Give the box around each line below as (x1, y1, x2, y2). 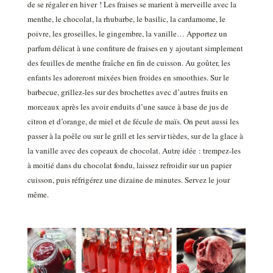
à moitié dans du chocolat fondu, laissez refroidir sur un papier (27, 160, 232, 171)
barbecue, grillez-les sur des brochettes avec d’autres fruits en (27, 87, 228, 98)
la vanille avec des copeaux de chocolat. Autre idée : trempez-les (27, 145, 241, 157)
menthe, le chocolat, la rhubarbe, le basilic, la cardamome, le (27, 13, 225, 25)
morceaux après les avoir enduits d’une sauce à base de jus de (27, 101, 229, 113)
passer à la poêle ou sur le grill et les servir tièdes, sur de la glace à (27, 130, 243, 142)
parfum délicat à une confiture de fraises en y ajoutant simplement (27, 43, 243, 54)
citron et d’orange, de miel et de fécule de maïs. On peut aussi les (27, 116, 239, 127)
